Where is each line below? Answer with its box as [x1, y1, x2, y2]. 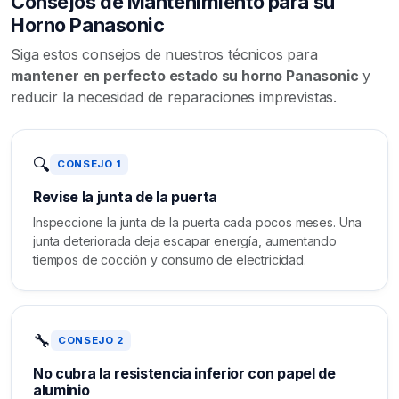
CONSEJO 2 [57, 334, 125, 347]
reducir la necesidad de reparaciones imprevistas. [11, 87, 338, 106]
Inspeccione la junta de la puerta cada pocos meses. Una [33, 214, 362, 230]
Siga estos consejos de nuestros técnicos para [11, 45, 318, 63]
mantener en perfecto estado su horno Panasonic [11, 66, 359, 85]
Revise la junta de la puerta [33, 187, 218, 206]
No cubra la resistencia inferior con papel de [33, 363, 336, 382]
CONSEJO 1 [56, 158, 122, 171]
